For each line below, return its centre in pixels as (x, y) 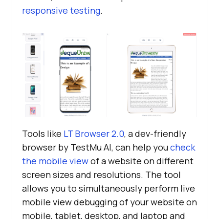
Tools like (43, 133)
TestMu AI (91, 147)
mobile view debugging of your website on (109, 202)
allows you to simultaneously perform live (109, 188)
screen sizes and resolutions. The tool (101, 174)
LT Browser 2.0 (94, 133)
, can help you (141, 147)
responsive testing (61, 11)
